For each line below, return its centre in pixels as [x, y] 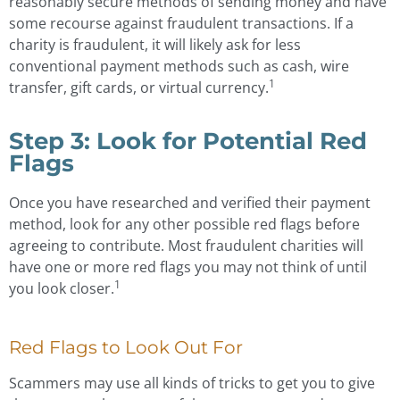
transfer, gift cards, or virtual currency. [139, 88]
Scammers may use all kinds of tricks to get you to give [192, 383]
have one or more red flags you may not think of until [188, 267]
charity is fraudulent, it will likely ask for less [155, 45]
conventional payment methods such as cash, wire [179, 67]
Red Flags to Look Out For [126, 348]
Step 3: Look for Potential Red [188, 140]
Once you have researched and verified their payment [190, 202]
